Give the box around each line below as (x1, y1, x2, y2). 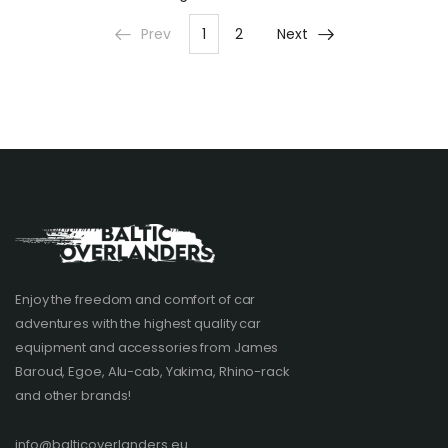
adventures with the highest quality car (15, 313, 262, 333)
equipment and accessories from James (15, 337, 279, 357)
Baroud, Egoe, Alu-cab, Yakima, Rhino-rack (15, 361, 290, 381)
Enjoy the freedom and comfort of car (15, 289, 256, 309)
